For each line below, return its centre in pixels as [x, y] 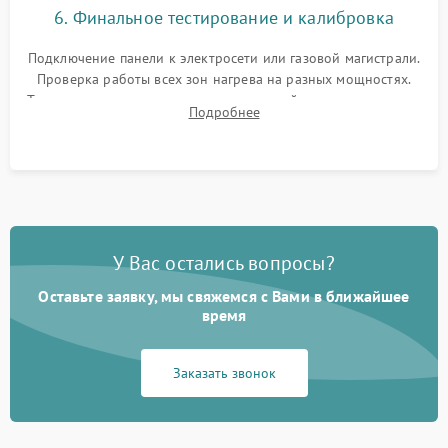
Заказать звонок [224, 373]
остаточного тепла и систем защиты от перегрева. [224, 121]
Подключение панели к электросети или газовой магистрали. [224, 58]
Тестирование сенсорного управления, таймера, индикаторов [224, 100]
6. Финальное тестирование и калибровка [224, 18]
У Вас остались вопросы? [224, 263]
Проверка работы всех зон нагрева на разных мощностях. [224, 79]
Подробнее [224, 112]
